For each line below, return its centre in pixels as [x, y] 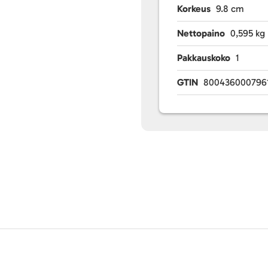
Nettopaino [201, 33]
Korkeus [194, 9]
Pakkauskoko [204, 58]
